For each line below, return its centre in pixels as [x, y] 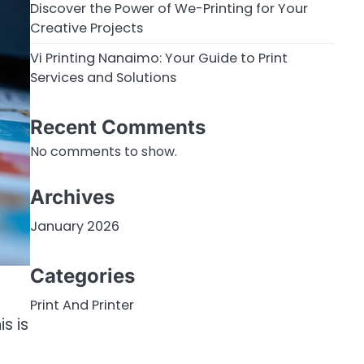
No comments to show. [103, 152]
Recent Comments [117, 128]
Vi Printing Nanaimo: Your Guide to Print [158, 58]
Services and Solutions [103, 77]
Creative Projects [86, 28]
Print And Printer [82, 305]
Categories [82, 276]
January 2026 [74, 226]
